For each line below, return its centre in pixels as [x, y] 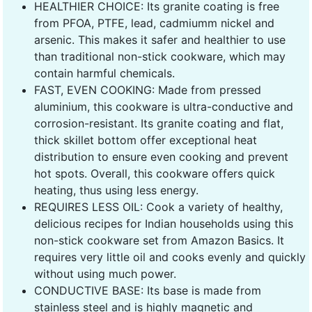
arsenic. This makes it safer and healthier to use [160, 39]
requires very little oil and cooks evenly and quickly [170, 257]
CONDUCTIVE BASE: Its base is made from [148, 290]
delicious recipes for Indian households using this [164, 223]
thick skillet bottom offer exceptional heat [146, 140]
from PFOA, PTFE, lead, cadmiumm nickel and [154, 23]
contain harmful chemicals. [104, 73]
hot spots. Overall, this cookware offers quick [155, 173]
